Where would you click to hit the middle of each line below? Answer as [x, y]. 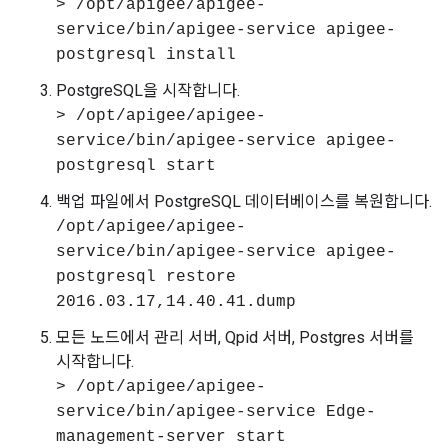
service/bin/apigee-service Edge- [216, 412]
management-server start [171, 437]
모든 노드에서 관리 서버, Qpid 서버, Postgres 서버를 [235, 337]
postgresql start [136, 166]
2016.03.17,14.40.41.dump [176, 302]
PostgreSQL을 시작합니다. [148, 90]
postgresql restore [146, 277]
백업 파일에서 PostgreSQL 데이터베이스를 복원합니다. [244, 201]
